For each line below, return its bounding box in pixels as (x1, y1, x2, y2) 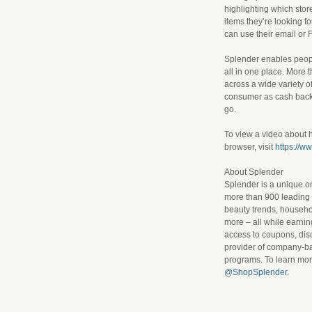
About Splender (224, 167, 283, 178)
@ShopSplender (224, 267, 287, 278)
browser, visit (224, 142, 275, 153)
